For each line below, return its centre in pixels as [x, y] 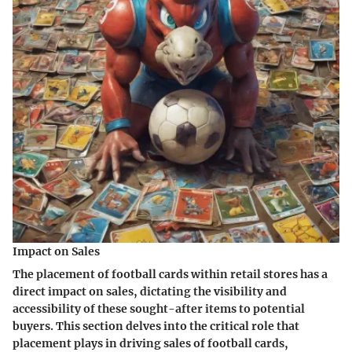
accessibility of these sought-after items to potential [159, 309]
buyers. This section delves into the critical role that [156, 326]
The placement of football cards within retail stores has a [170, 275]
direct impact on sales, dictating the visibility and [150, 292]
